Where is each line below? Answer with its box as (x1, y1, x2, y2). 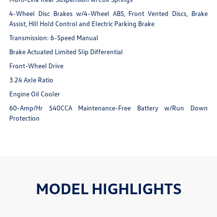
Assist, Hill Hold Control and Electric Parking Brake (9, 19, 155, 28)
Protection (9, 113, 40, 122)
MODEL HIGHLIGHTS (35, 178, 182, 198)
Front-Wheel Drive (9, 61, 64, 70)
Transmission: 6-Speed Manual (9, 33, 99, 42)
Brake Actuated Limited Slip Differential (9, 47, 124, 56)
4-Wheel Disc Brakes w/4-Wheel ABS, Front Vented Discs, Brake (9, 9, 208, 17)
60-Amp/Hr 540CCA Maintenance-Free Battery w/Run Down (9, 103, 208, 112)
